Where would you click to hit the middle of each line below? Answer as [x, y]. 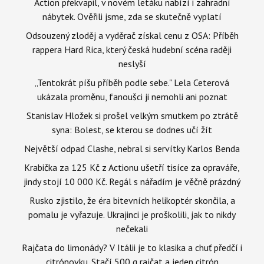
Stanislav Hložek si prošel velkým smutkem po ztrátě [132, 115]
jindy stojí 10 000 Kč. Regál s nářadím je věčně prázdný [132, 181]
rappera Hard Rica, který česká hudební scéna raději [132, 49]
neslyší [132, 63]
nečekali [132, 228]
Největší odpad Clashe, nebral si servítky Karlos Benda [132, 148]
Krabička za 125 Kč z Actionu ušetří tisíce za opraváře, [132, 167]
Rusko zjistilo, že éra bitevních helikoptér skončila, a [132, 200]
